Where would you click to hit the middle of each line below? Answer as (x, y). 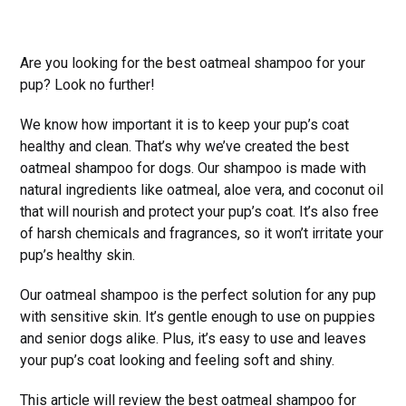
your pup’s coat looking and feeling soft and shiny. (178, 360)
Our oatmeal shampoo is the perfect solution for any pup (198, 295)
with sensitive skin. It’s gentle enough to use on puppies (198, 316)
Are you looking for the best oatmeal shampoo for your (193, 63)
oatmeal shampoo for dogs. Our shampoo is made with (193, 168)
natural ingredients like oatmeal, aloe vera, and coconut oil (202, 189)
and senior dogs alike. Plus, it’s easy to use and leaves (193, 338)
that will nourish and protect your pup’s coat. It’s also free (200, 211)
